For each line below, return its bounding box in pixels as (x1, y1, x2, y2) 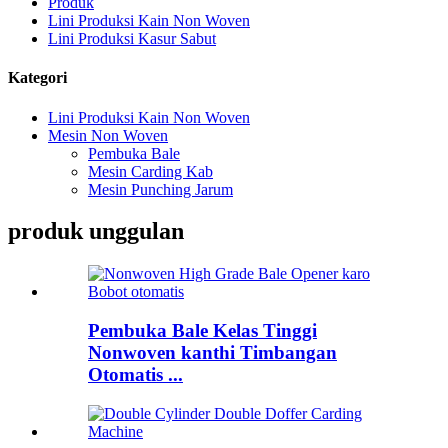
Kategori (8, 69, 67, 87)
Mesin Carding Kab (88, 162, 213, 180)
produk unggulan (8, 218, 184, 245)
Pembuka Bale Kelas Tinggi (88, 320, 317, 342)
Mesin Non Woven (48, 126, 168, 144)
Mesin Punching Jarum (88, 180, 233, 198)
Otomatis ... (88, 364, 183, 386)
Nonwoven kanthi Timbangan (88, 342, 337, 364)
